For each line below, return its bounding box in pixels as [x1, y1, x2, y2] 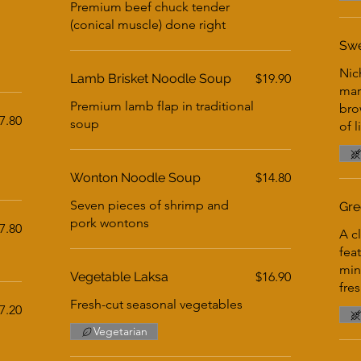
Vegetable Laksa [70, 269, 169, 284]
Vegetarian [93, 324, 148, 338]
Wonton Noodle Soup [70, 170, 201, 185]
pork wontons [70, 215, 150, 230]
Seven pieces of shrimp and [70, 197, 230, 213]
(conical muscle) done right [70, 17, 226, 32]
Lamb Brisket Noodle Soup [70, 71, 232, 86]
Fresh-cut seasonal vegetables [70, 297, 243, 312]
